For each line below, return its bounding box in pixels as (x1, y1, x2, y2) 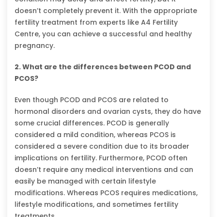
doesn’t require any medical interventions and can (15, 164, 193, 174)
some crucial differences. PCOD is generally (15, 118, 169, 128)
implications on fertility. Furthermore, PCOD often (15, 153, 187, 163)
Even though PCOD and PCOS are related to (15, 94, 169, 105)
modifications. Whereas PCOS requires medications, (15, 187, 198, 198)
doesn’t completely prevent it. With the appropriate (15, 5, 197, 15)
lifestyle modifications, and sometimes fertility (15, 199, 178, 209)
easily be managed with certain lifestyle (15, 176, 156, 186)
